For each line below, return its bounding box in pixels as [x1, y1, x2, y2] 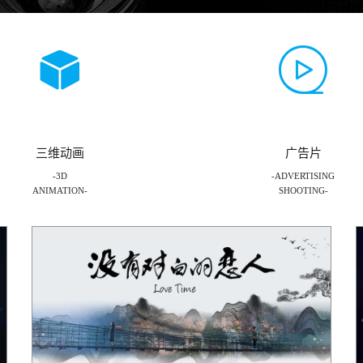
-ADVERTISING [271, 171, 335, 181]
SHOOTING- [278, 186, 328, 195]
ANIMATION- [32, 186, 88, 195]
